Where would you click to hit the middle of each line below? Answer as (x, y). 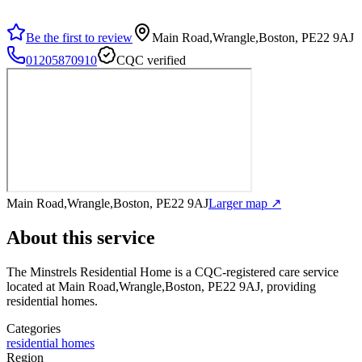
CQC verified (151, 60)
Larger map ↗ (245, 203)
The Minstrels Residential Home (89, 271)
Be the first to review (79, 37)
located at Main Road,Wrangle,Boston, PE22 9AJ (133, 286)
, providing (288, 286)
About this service (81, 237)
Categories (34, 328)
